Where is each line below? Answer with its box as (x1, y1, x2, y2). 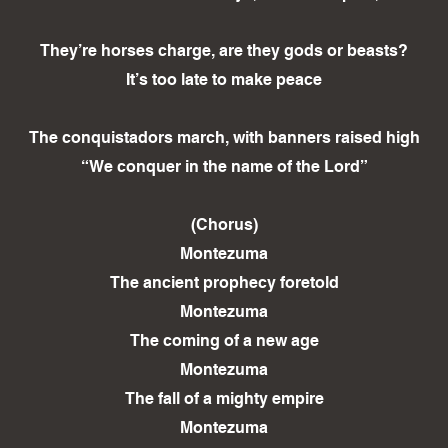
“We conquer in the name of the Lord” (80, 157, 368, 177)
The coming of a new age (129, 331, 319, 351)
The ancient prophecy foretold (109, 273, 339, 293)
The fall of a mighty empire (124, 389, 324, 409)
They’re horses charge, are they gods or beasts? (40, 41, 408, 61)
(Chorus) (190, 215, 258, 235)
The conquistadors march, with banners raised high (28, 128, 420, 148)
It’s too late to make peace (126, 70, 322, 90)
